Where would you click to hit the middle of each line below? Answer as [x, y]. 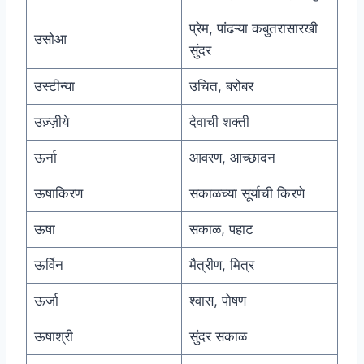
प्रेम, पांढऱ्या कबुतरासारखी [253, 29]
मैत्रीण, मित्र [221, 265]
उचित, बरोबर [221, 87]
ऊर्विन [48, 265]
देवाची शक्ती [219, 122]
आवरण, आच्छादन [232, 158]
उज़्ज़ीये [51, 122]
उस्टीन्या [54, 87]
